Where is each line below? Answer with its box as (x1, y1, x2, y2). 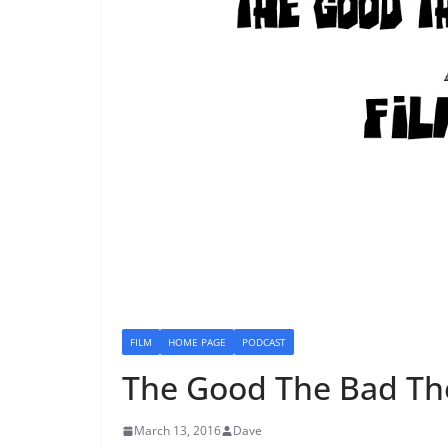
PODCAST (242, 335, 286, 350)
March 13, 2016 (134, 422, 221, 440)
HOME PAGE (168, 335, 226, 350)
